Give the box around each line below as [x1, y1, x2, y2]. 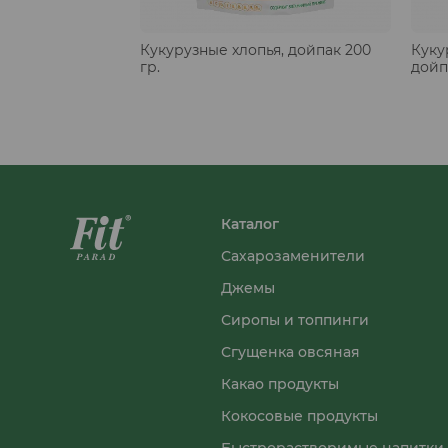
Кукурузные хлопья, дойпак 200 [140, 40, 371, 59]
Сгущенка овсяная [221, 342, 360, 361]
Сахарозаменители [221, 246, 365, 265]
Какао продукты [221, 374, 339, 393]
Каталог [221, 214, 279, 233]
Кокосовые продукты [221, 406, 378, 425]
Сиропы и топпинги [221, 310, 369, 329]
